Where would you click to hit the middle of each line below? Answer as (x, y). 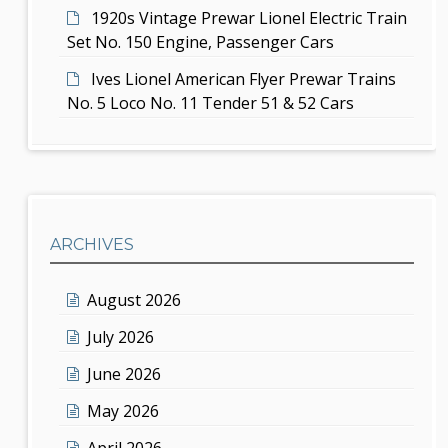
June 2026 (124, 373)
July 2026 (121, 336)
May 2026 (123, 410)
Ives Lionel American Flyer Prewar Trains (244, 78)
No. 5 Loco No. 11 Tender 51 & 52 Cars (211, 102)
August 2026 (134, 299)
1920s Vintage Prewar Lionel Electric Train (249, 17)
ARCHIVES (92, 244)
